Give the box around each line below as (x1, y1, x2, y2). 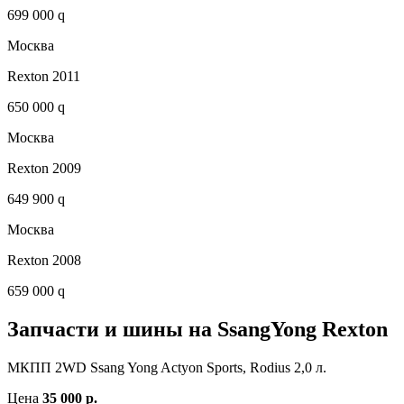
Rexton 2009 (7, 160, 81, 176)
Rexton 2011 (7, 68, 80, 84)
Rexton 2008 (7, 252, 81, 268)
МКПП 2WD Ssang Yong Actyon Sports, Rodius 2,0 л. (7, 359, 326, 375)
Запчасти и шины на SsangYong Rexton (7, 317, 388, 341)
